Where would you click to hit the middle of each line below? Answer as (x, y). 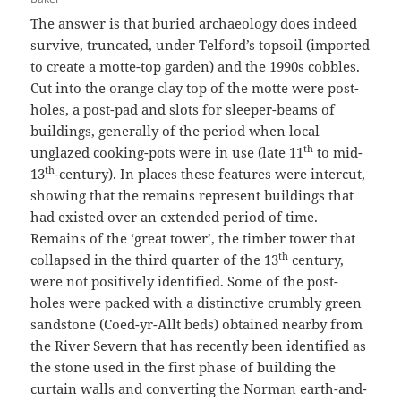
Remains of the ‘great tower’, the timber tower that (193, 239)
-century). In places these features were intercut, (210, 174)
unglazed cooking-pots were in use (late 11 (167, 153)
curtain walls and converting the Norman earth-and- (199, 389)
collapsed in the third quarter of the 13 (155, 260)
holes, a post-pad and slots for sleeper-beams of (183, 110)
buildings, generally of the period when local (175, 131)
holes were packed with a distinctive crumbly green (196, 303)
